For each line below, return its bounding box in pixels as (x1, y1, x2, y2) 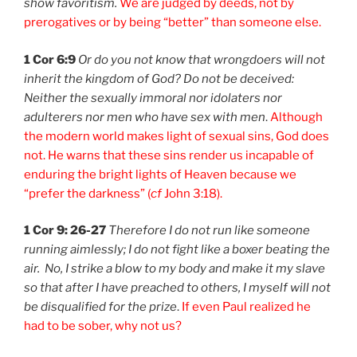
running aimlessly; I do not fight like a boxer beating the (24, 242, 330, 257)
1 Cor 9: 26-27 (24, 223, 106, 238)
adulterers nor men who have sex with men (24, 109, 265, 124)
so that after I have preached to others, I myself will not (24, 280, 331, 296)
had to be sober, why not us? (24, 319, 182, 334)
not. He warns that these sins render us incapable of (24, 147, 314, 163)
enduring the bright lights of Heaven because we (24, 167, 296, 182)
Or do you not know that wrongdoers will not (78, 52, 325, 67)
